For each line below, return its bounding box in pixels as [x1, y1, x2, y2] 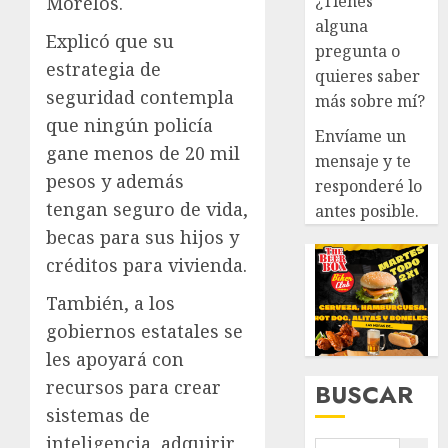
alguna [315, 14, 369, 37]
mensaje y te [315, 149, 412, 172]
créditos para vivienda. [46, 253, 247, 277]
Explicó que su [46, 29, 174, 53]
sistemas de [46, 403, 150, 427]
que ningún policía [46, 113, 213, 137]
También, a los [46, 291, 175, 315]
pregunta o [315, 39, 401, 62]
